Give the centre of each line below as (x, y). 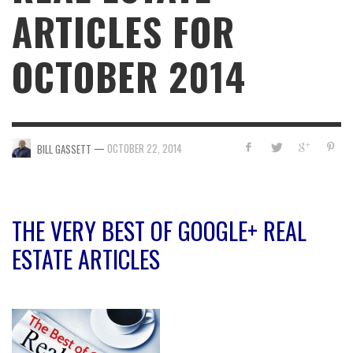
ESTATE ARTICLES (86, 259)
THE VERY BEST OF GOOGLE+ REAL (159, 231)
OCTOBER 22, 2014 (145, 148)
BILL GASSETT (64, 149)
